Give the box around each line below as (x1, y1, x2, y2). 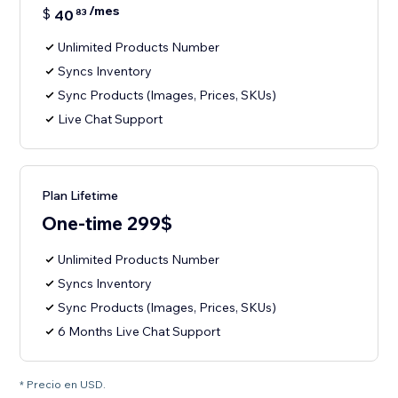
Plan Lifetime (42, 187, 119, 204)
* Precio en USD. (20, 378, 107, 392)
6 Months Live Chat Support (58, 323, 221, 340)
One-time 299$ (42, 211, 173, 235)
